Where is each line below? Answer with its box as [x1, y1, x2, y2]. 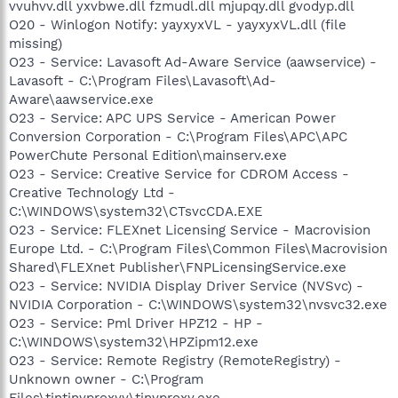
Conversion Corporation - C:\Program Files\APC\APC [9, 128, 347, 145]
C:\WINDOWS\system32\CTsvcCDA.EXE [9, 203, 263, 219]
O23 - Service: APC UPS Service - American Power [9, 109, 336, 126]
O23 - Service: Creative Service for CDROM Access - [9, 165, 349, 182]
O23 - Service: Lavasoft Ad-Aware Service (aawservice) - [9, 53, 377, 70]
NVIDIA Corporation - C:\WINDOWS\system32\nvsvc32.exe [9, 296, 387, 313]
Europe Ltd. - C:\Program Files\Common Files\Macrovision [9, 240, 387, 257]
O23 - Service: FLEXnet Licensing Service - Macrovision [9, 221, 370, 238]
